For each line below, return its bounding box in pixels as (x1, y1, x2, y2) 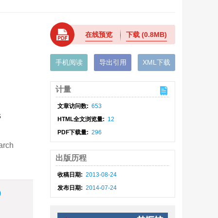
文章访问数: (57, 103, 91, 109)
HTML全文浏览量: (57, 116, 107, 123)
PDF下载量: (57, 129, 91, 136)
